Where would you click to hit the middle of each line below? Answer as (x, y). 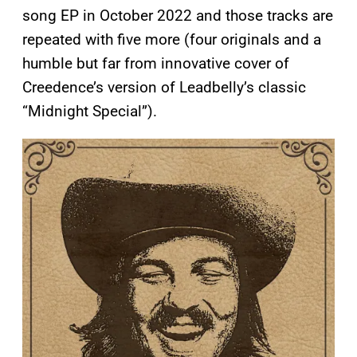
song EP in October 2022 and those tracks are (178, 16)
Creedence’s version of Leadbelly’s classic (164, 88)
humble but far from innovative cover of (156, 64)
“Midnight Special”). (90, 112)
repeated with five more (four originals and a (172, 40)
